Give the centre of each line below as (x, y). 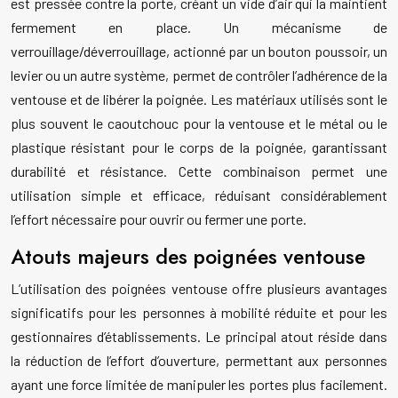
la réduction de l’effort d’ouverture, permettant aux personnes (199, 361)
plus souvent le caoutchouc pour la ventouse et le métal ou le (199, 123)
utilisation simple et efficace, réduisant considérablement (199, 195)
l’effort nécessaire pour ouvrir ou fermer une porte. (159, 219)
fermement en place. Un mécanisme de (199, 28)
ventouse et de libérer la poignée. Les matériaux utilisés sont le (199, 99)
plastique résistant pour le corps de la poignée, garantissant (199, 147)
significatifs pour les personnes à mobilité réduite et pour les (199, 313)
